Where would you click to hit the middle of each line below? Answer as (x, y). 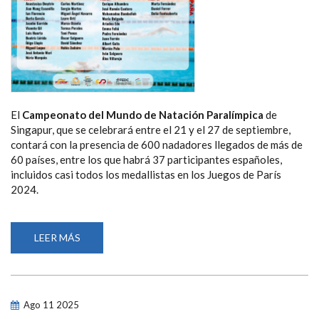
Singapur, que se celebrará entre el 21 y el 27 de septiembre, (151, 129)
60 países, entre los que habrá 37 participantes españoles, (146, 159)
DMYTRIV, (104, 257)
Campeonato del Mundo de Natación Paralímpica (143, 114)
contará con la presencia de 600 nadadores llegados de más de (157, 144)
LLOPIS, (98, 277)
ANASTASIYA (111, 247)
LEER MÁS (57, 237)
